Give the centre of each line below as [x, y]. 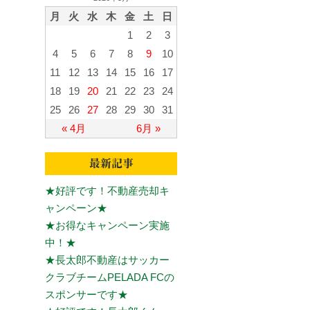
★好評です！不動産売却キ [107, 190]
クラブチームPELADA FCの [110, 277]
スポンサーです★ [86, 294]
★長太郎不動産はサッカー [107, 259]
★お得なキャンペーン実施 [107, 225]
